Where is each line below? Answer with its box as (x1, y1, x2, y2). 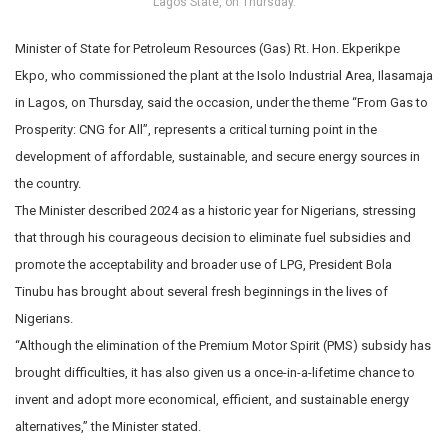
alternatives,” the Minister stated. (15, 418, 201, 434)
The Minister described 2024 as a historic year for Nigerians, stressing (15, 202, 416, 218)
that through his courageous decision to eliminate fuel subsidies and (15, 229, 411, 245)
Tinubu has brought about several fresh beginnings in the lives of (15, 283, 388, 299)
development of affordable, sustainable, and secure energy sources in (15, 148, 420, 164)
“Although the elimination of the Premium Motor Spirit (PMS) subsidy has (15, 337, 431, 353)
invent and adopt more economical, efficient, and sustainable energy (15, 391, 409, 407)
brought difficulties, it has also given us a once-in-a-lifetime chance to (15, 364, 415, 380)
